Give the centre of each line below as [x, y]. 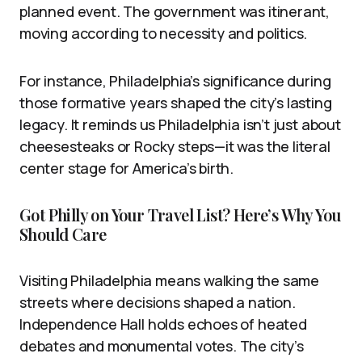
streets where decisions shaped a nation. [158, 302]
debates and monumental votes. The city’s [162, 345]
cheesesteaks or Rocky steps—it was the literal [175, 146]
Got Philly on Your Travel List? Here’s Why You [180, 214]
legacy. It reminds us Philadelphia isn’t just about [180, 124]
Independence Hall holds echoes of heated [163, 324]
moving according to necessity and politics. [164, 33]
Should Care [63, 234]
